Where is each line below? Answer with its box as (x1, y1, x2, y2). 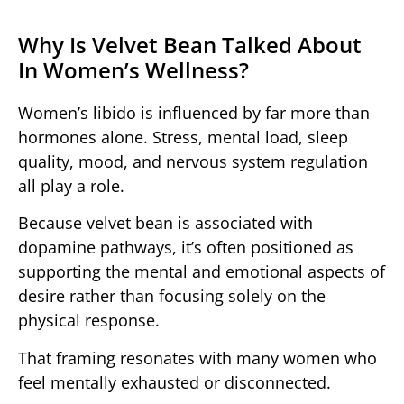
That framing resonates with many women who (18, 346, 377, 369)
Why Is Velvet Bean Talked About (18, 30, 362, 60)
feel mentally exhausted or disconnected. (18, 371, 331, 393)
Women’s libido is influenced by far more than (18, 102, 370, 124)
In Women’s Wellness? (18, 55, 249, 86)
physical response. (18, 309, 160, 332)
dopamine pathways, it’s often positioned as (18, 236, 353, 259)
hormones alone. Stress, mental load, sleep (18, 126, 348, 149)
